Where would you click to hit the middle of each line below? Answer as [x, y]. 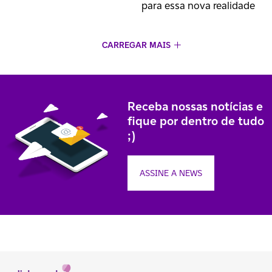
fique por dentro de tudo [196, 121]
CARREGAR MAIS [136, 45]
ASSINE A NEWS [171, 173]
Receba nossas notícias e [195, 107]
